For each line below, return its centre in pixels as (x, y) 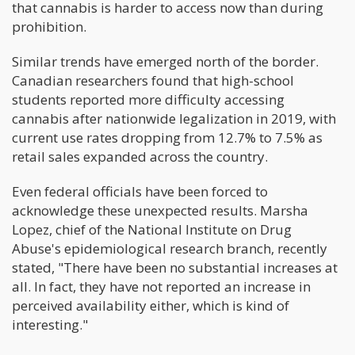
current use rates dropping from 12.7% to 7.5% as (167, 137)
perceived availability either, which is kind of (151, 305)
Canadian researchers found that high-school (153, 80)
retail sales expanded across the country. (140, 156)
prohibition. (49, 26)
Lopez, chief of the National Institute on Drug (152, 229)
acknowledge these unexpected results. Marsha (160, 210)
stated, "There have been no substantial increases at (175, 267)
